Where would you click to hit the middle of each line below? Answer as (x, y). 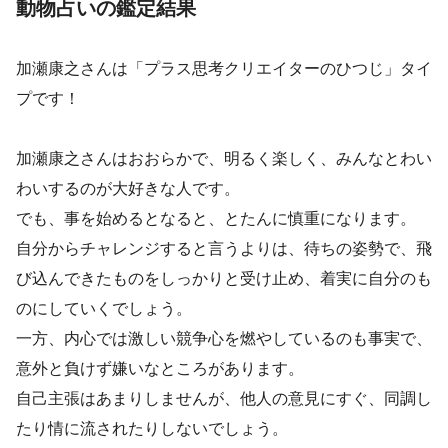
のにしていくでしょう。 (104, 308)
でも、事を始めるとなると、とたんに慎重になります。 (216, 218)
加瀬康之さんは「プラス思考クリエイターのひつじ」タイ (224, 68)
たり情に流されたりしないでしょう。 (152, 428)
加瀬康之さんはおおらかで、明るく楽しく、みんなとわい (224, 158)
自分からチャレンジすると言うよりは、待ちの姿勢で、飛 (224, 248)
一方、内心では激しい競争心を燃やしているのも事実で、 (224, 338)
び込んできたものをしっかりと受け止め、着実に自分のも (224, 278)
